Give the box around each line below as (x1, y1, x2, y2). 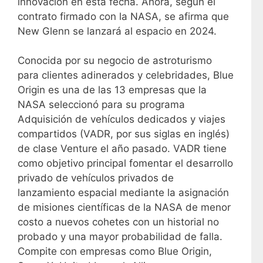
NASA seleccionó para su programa (18, 99, 185, 110)
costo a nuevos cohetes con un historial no (18, 216, 219, 228)
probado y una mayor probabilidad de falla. (18, 231, 222, 242)
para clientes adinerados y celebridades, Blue (18, 69, 234, 81)
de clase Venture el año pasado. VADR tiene (18, 143, 227, 154)
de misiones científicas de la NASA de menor (18, 201, 231, 213)
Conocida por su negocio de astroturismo (18, 55, 212, 66)
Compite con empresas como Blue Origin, (18, 245, 212, 257)
